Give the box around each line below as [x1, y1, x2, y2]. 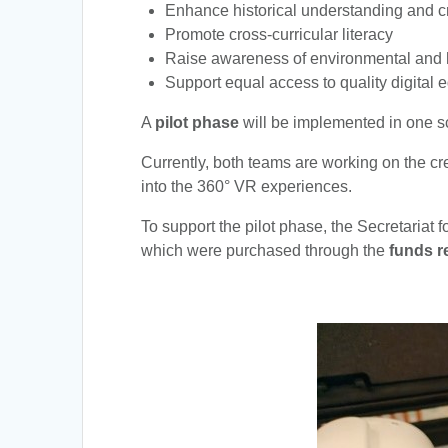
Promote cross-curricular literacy [165, 25, 394, 43]
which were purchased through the [141, 241, 390, 259]
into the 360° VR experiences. [141, 177, 353, 195]
